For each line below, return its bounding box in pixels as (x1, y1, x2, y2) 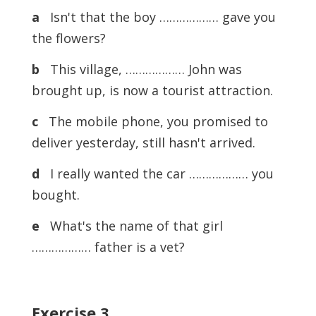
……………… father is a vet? (31, 238, 185, 255)
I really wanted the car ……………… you (39, 165, 274, 182)
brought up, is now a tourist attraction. (31, 82, 273, 99)
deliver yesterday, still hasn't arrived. (31, 134, 255, 151)
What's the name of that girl (39, 217, 223, 234)
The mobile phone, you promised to (37, 113, 268, 130)
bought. (31, 186, 80, 203)
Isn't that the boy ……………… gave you (39, 8, 276, 25)
